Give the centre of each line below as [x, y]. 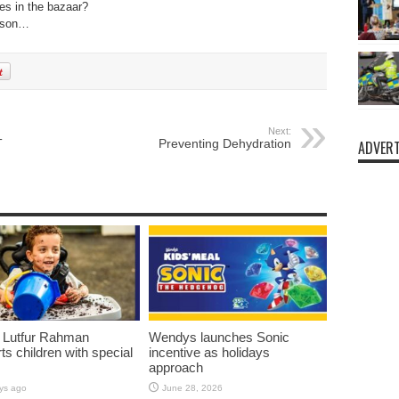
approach [175, 367]
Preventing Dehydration [224, 143]
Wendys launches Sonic [219, 337]
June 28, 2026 [192, 387]
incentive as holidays [209, 352]
